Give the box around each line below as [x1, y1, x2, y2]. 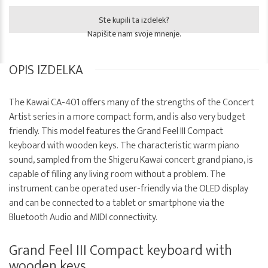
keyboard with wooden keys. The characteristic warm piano [9, 138, 239, 154]
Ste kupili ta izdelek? [99, 13, 169, 28]
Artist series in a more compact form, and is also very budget [9, 109, 245, 126]
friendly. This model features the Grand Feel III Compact [9, 123, 223, 140]
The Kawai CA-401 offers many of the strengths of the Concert [9, 95, 254, 111]
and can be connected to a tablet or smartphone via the [9, 195, 224, 212]
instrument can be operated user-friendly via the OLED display [9, 181, 248, 197]
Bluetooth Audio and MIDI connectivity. [9, 209, 157, 226]
